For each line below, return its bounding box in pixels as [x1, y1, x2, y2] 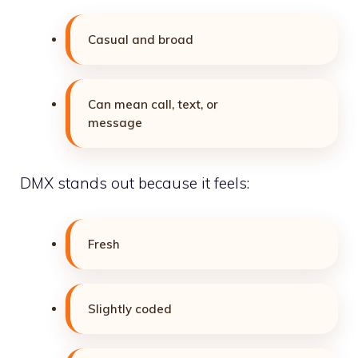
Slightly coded [88, 300, 172, 316]
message [88, 114, 142, 130]
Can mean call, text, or [88, 96, 218, 112]
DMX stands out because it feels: [20, 173, 249, 193]
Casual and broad [88, 31, 193, 47]
